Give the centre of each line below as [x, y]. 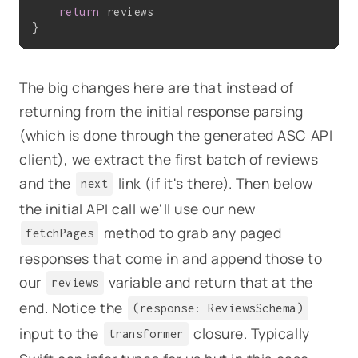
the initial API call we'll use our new [137, 208]
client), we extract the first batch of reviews [169, 159]
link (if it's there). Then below [214, 183]
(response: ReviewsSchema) [218, 308]
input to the [61, 333]
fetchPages [60, 233]
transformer [146, 333]
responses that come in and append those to [171, 258]
